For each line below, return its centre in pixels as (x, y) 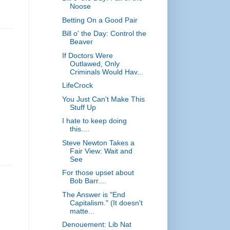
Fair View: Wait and (101, 151)
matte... (82, 211)
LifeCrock (77, 85)
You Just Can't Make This (103, 99)
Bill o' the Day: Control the (104, 34)
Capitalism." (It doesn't (106, 203)
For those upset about (98, 173)
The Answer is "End (93, 194)
